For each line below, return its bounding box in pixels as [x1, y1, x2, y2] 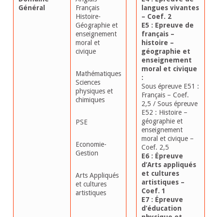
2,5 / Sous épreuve [141, 100, 198, 108]
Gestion [75, 149, 98, 157]
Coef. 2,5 [141, 143, 169, 152]
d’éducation [141, 204, 182, 213]
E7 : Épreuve [141, 196, 183, 204]
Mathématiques [75, 70, 121, 78]
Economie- [75, 140, 107, 149]
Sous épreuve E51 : [141, 82, 199, 91]
